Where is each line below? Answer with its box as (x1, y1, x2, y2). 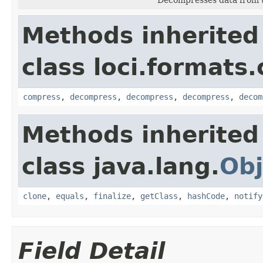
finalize (93, 191, 131, 201)
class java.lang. (22, 153, 220, 180)
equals (56, 191, 84, 201)
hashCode (187, 191, 225, 201)
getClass (140, 191, 178, 201)
